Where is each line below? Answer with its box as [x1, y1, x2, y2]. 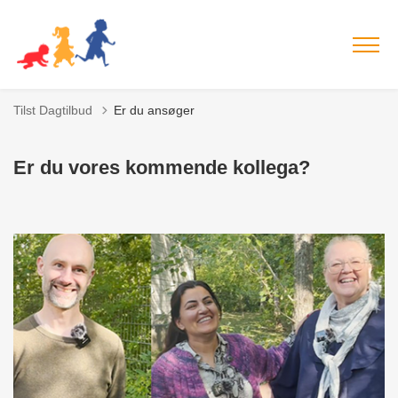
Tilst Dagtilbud [13, 103, 92, 117]
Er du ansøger [114, 103, 195, 117]
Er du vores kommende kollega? [13, 156, 310, 179]
